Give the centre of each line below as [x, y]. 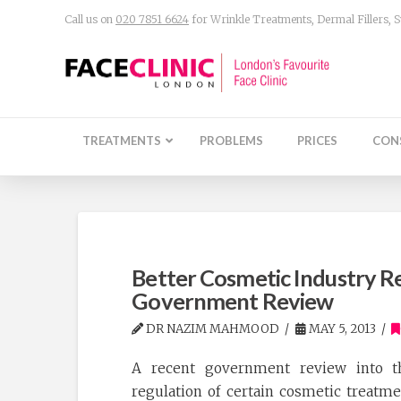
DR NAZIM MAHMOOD [212, 329]
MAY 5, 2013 [341, 329]
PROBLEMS [232, 141]
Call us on [90, 19]
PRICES [318, 141]
